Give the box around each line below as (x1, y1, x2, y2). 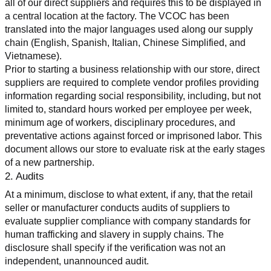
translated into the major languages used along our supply (5, 24, 253, 34)
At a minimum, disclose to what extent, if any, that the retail (5, 189, 253, 200)
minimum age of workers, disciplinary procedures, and (5, 117, 235, 128)
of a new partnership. (5, 157, 94, 168)
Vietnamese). (5, 50, 62, 61)
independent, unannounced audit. (5, 255, 149, 266)
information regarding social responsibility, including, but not (5, 90, 261, 101)
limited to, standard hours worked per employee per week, (5, 103, 252, 114)
